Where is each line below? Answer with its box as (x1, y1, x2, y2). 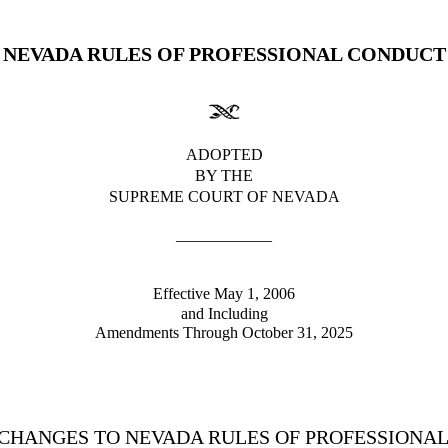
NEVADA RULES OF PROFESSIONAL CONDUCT (2, 43, 446, 65)
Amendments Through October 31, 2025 (95, 323, 353, 341)
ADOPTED (185, 145, 263, 163)
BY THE (195, 166, 253, 184)
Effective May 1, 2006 (153, 285, 295, 303)
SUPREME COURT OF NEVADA (108, 187, 340, 205)
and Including (180, 304, 268, 322)
